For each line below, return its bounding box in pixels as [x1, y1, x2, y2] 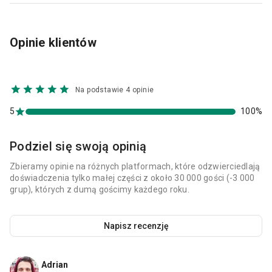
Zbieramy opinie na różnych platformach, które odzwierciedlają [10, 161, 260, 172]
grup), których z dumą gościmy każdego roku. [10, 185, 189, 195]
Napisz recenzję [104, 221, 169, 231]
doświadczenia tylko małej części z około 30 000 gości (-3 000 [10, 173, 255, 183]
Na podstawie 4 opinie [75, 86, 154, 95]
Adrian [41, 260, 68, 270]
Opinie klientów [10, 35, 97, 50]
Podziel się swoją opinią [10, 139, 146, 154]
